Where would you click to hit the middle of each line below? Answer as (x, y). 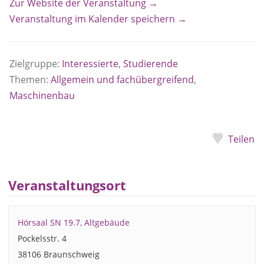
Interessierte (90, 64)
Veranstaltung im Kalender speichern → (98, 19)
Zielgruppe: (36, 64)
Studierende (151, 64)
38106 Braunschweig (58, 254)
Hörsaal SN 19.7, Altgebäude (73, 222)
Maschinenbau (42, 96)
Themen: (30, 80)
